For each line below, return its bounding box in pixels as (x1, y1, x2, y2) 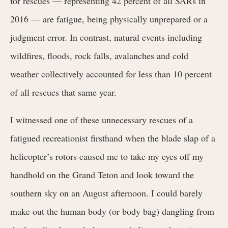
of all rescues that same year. (10, 85, 117, 98)
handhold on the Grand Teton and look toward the (10, 168, 194, 181)
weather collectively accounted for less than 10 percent (10, 67, 212, 80)
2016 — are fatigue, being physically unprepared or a (10, 12, 208, 25)
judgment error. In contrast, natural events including (10, 31, 202, 43)
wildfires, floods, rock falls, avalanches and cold (10, 49, 188, 62)
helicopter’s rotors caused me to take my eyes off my (10, 150, 204, 162)
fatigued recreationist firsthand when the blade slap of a (10, 131, 215, 144)
